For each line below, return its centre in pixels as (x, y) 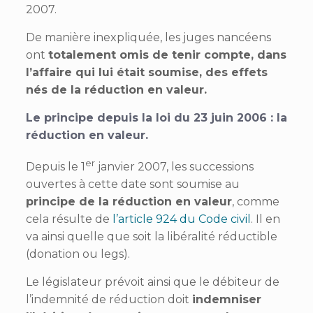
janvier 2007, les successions (174, 166)
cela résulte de (69, 219)
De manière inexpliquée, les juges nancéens (148, 37)
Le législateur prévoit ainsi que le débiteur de (152, 282)
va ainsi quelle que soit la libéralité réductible (151, 236)
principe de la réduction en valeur (129, 201)
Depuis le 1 (55, 166)
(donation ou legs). (78, 254)
